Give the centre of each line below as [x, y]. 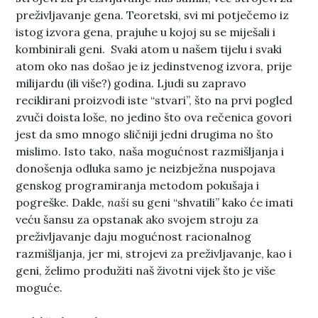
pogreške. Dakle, [62, 203]
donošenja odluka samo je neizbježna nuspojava [146, 169]
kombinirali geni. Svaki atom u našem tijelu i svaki [149, 49]
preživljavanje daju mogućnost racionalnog [134, 237]
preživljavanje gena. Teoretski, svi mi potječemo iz [153, 15]
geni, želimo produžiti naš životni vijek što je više [146, 271]
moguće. [39, 288]
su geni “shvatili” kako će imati [212, 203]
